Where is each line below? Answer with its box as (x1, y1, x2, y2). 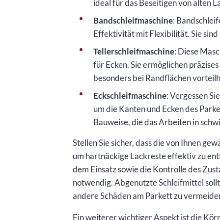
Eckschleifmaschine (93, 90, 166, 101)
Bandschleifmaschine (93, 15, 173, 26)
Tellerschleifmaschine (93, 46, 174, 56)
